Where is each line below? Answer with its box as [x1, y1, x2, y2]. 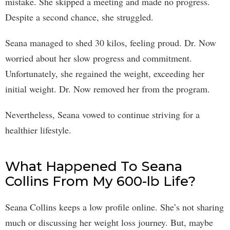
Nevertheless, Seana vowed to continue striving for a [5, 108, 200, 121]
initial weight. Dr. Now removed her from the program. [5, 82, 210, 95]
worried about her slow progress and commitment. [5, 51, 192, 64]
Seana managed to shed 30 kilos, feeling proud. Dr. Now [5, 36, 216, 49]
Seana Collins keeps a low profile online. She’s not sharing [5, 200, 224, 213]
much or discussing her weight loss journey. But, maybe [5, 216, 213, 228]
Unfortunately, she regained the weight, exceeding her [5, 67, 204, 80]
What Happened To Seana [5, 158, 182, 175]
